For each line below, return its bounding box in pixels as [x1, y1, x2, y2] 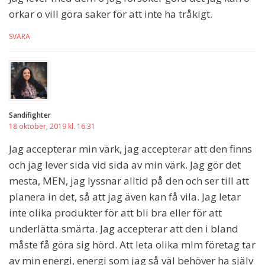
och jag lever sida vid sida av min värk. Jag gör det [9, 157, 241, 172]
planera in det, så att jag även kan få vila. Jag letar [9, 189, 241, 203]
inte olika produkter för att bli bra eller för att [9, 205, 222, 219]
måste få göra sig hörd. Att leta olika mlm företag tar [9, 237, 256, 251]
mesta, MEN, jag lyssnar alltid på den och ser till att [9, 173, 249, 188]
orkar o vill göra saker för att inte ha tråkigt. [9, 7, 212, 21]
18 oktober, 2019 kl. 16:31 [9, 121, 95, 131]
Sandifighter [9, 109, 51, 120]
